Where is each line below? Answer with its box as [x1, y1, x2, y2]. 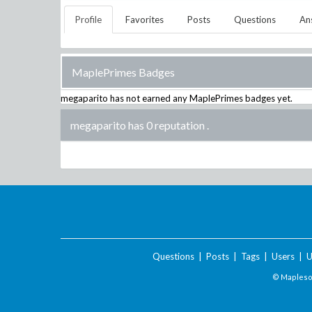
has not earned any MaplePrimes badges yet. [108, 93, 292, 104]
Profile [75, 14, 102, 25]
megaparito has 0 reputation [70, 118, 205, 132]
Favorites [125, 14, 164, 25]
